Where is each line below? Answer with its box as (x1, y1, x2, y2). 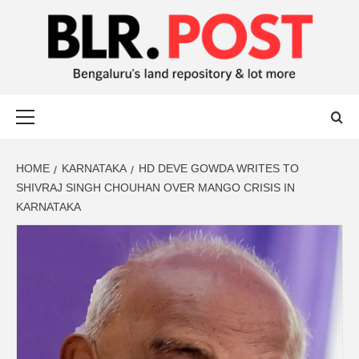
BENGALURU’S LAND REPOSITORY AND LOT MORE (16, 87, 292, 101)
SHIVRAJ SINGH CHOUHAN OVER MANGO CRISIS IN (16, 180, 295, 194)
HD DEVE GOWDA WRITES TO (139, 161, 299, 175)
